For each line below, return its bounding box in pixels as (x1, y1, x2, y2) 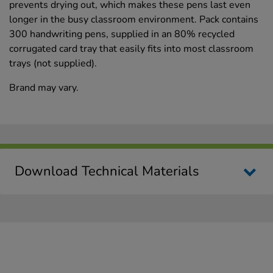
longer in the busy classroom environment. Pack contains (9, 12, 258, 26)
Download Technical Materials (15, 161, 199, 180)
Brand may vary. (9, 80, 79, 94)
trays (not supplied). (9, 56, 97, 70)
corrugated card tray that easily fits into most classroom (9, 41, 253, 55)
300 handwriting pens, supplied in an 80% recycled (9, 27, 235, 41)
